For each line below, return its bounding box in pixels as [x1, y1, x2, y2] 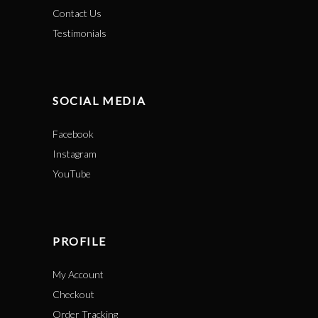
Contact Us [53, 7, 102, 19]
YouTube [53, 168, 91, 180]
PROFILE [53, 234, 106, 248]
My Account [53, 268, 104, 280]
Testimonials [53, 27, 106, 39]
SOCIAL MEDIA [53, 94, 146, 107]
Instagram [53, 148, 97, 160]
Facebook [53, 128, 94, 140]
